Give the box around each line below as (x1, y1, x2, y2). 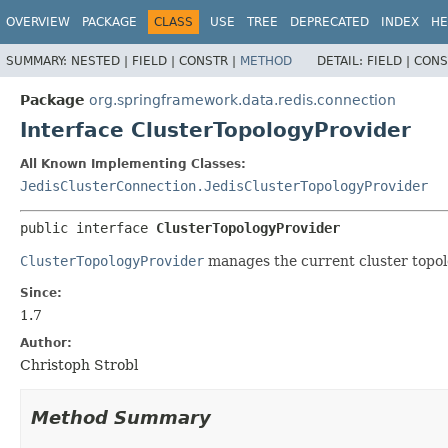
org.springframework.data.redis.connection (89, 91, 396, 108)
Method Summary (31, 406, 211, 428)
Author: (20, 335, 72, 350)
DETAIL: (317, 53, 367, 68)
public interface (20, 219, 156, 236)
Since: (20, 285, 62, 300)
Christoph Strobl (20, 356, 138, 373)
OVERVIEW (6, 15, 70, 29)
